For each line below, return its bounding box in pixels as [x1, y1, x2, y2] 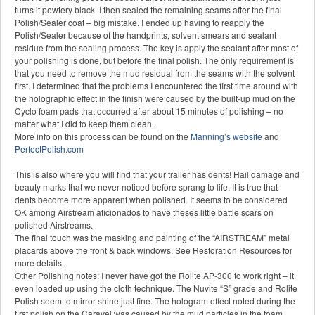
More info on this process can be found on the [15, 130, 191, 143]
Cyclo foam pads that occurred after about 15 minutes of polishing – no [15, 105, 283, 117]
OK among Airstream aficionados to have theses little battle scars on [15, 206, 274, 219]
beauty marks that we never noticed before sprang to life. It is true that [15, 181, 278, 193]
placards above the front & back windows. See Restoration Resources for [15, 244, 292, 257]
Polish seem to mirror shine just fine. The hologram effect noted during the [15, 295, 295, 307]
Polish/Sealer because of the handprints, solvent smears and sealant [15, 29, 276, 41]
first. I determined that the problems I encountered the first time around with [15, 79, 298, 92]
